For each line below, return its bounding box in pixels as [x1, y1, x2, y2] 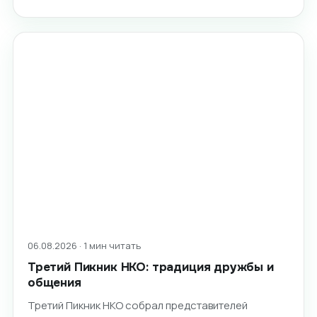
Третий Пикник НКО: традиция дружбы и [27, 260, 274, 275]
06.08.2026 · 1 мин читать [27, 239, 141, 253]
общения [27, 275, 81, 291]
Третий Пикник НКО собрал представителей [27, 298, 248, 313]
